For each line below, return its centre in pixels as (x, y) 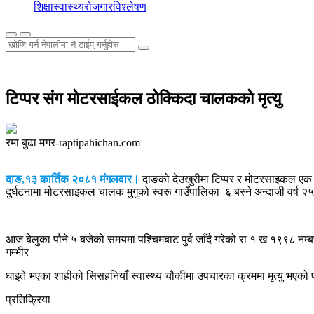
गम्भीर (17, 252)
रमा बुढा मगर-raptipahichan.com (73, 142)
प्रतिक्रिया (28, 299)
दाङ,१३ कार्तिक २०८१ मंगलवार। (73, 179)
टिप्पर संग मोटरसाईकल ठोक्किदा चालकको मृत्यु (143, 98)
